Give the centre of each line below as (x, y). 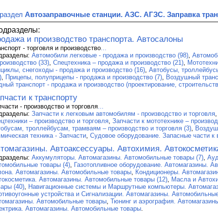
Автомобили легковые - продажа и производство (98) (110, 55)
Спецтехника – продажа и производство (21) (118, 62)
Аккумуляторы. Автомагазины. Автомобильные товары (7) (118, 157)
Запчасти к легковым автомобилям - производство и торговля (123, 113)
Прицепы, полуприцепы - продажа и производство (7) (84, 77)
